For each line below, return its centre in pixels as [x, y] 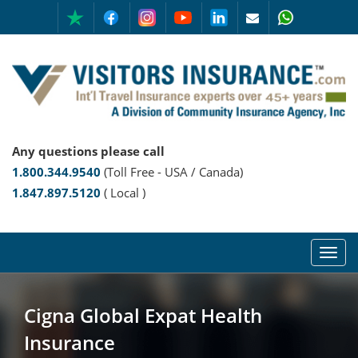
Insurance [70, 342]
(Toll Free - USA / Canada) [173, 171]
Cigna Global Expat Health [143, 315]
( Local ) [123, 192]
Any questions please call [88, 151]
